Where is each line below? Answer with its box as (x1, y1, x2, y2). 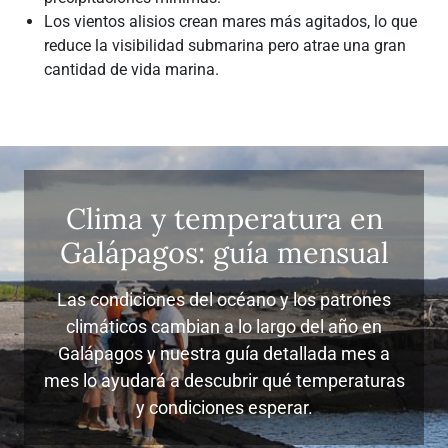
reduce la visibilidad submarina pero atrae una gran (44, 36, 406, 55)
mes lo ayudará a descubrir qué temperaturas (43, 370, 405, 391)
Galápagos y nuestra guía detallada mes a (58, 343, 390, 364)
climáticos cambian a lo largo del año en (66, 316, 382, 337)
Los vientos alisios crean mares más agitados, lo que (44, 12, 417, 31)
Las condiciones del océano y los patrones (57, 289, 391, 310)
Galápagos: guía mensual (59, 234, 389, 271)
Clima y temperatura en (65, 200, 383, 237)
